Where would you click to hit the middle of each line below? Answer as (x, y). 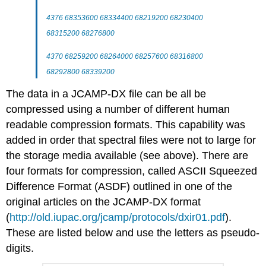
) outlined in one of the (180, 186)
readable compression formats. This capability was (126, 124)
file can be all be (166, 94)
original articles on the (60, 202)
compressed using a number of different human (118, 109)
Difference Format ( (52, 186)
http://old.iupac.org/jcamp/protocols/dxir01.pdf (118, 217)
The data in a (39, 94)
